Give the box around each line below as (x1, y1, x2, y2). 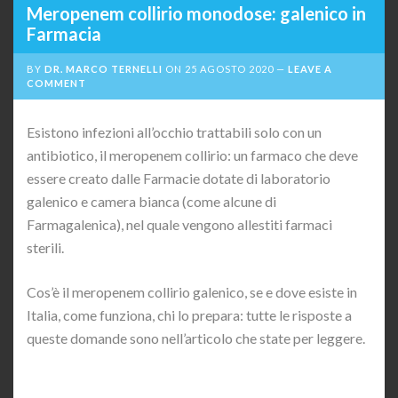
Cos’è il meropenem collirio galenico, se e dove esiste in (27, 283, 357, 300)
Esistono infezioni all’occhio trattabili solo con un (27, 123, 322, 140)
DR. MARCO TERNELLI (44, 62, 163, 75)
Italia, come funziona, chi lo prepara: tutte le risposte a (27, 306, 352, 323)
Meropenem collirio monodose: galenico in (27, 2, 366, 24)
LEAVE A (288, 62, 332, 75)
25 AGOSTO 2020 (185, 62, 274, 75)
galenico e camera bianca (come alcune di (27, 192, 276, 210)
